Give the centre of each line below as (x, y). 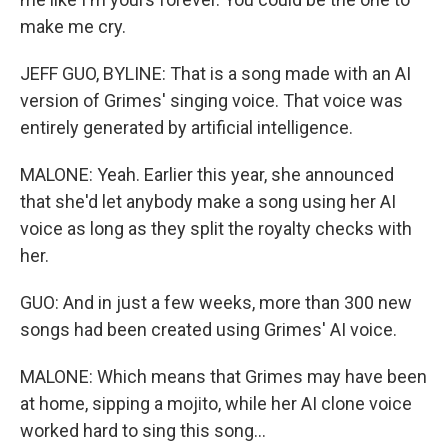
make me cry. (73, 26)
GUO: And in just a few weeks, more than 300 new (216, 302)
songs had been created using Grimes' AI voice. (208, 329)
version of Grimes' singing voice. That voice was (211, 100)
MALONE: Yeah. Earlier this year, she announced (207, 174)
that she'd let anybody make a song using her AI (208, 201)
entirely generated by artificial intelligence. (186, 127)
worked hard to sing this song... (143, 430)
